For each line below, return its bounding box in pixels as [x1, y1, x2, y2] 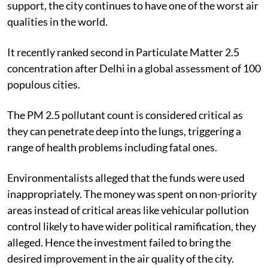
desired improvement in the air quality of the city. [7, 251, 234, 265]
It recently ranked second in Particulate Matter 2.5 [7, 45, 239, 59]
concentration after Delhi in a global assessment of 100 [7, 61, 261, 75]
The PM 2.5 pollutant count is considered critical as [7, 108, 243, 121]
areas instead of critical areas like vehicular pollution [7, 203, 249, 217]
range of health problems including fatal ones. [7, 140, 217, 154]
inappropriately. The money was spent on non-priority [7, 187, 257, 200]
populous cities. [7, 77, 80, 91]
